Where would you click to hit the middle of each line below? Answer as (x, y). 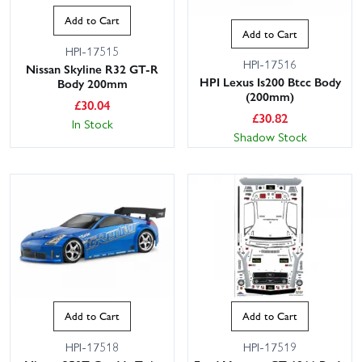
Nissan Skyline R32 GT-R (92, 68)
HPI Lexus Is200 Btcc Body (270, 82)
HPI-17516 (270, 64)
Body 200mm (92, 83)
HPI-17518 (92, 346)
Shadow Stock (270, 137)
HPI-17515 (92, 51)
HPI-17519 (270, 346)
